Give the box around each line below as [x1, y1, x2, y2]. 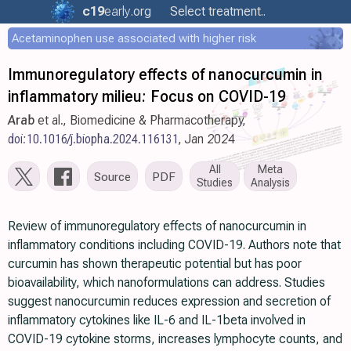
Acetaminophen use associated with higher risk [12, 31, 256, 45]
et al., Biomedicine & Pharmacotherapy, [34, 113, 246, 128]
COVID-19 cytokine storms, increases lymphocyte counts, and [8, 331, 342, 346]
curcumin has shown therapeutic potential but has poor [8, 256, 302, 271]
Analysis [251, 176, 290, 190]
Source [94, 168, 131, 184]
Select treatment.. [167, 4, 269, 19]
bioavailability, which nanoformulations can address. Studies [8, 275, 325, 290]
